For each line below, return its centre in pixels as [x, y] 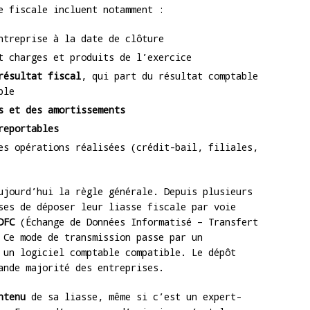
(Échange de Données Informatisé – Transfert [136, 222]
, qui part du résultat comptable [170, 76]
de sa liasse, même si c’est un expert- [134, 297]
